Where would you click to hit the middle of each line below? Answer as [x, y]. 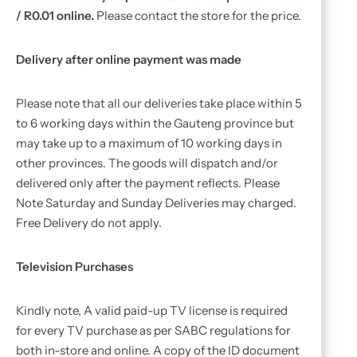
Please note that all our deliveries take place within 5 [159, 103]
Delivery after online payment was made [129, 59]
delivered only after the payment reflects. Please [148, 183]
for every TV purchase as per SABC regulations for [153, 330]
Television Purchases [75, 267]
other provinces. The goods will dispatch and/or [147, 163]
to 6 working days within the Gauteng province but [155, 123]
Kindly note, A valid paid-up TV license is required [152, 310]
